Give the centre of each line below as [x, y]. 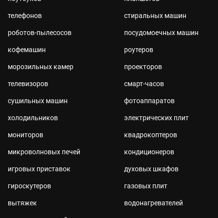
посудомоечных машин [161, 33]
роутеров [138, 50]
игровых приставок [39, 169]
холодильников [33, 118]
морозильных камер [41, 67]
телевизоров [28, 84]
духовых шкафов [151, 169]
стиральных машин [155, 16]
